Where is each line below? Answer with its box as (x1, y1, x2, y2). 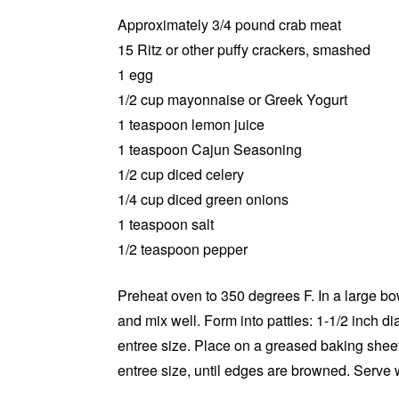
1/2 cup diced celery (118, 163, 244, 184)
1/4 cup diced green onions (118, 188, 289, 209)
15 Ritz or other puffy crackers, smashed (118, 38, 370, 60)
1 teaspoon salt (118, 213, 214, 234)
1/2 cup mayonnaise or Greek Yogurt (118, 88, 347, 110)
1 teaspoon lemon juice (118, 113, 265, 134)
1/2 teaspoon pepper (118, 238, 248, 259)
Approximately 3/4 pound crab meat (118, 13, 341, 35)
